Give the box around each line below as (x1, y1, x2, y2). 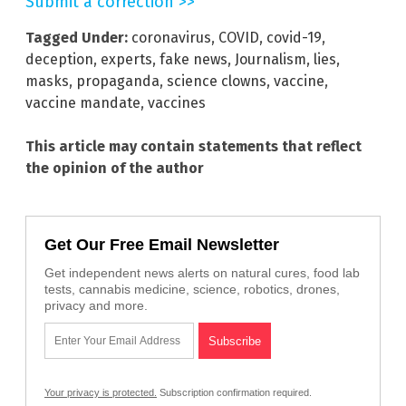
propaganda (76, 72, 159, 91)
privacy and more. (44, 298, 148, 314)
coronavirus (131, 29, 211, 47)
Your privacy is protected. (44, 387, 157, 399)
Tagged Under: (25, 29, 128, 47)
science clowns (167, 72, 266, 91)
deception (25, 51, 93, 69)
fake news (159, 51, 227, 69)
